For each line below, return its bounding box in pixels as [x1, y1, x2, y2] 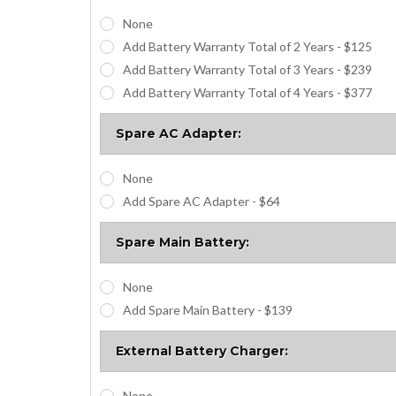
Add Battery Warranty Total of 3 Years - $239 [122, 61, 372, 77]
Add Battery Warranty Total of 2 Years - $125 [122, 38, 372, 54]
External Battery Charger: [116, 342, 288, 359]
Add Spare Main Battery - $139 [122, 301, 293, 317]
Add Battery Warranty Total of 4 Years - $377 [122, 84, 372, 100]
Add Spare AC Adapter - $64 [122, 193, 280, 209]
